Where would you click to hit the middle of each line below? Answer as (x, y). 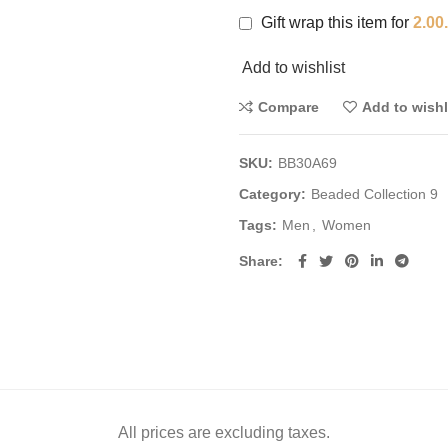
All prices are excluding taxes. (224, 432)
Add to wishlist (293, 67)
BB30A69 (307, 163)
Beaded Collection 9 (374, 194)
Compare (288, 107)
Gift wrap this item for (335, 22)
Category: (274, 194)
